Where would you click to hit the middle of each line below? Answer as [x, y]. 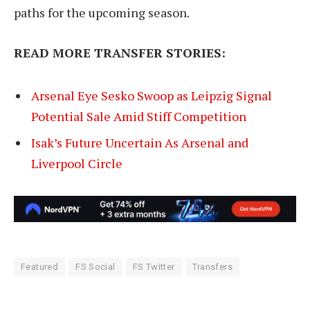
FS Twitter [154, 267]
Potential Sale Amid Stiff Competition [139, 117]
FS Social [95, 267]
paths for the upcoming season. [102, 13]
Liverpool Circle [77, 164]
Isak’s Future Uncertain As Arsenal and [140, 143]
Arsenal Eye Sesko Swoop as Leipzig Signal [152, 96]
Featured [40, 267]
